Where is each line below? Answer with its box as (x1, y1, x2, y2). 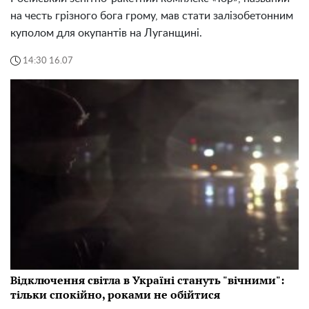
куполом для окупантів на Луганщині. (10, 28, 202, 39)
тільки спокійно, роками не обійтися (10, 287, 220, 303)
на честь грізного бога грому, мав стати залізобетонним (10, 10, 293, 22)
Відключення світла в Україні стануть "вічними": (10, 272, 284, 288)
